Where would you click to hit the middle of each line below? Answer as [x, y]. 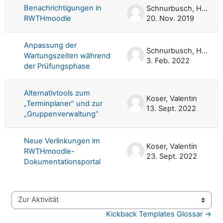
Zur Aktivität [31, 204]
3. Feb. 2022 [168, 60]
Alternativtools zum [57, 93]
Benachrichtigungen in [63, 8]
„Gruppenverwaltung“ [61, 114]
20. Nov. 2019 [170, 18]
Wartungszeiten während [67, 56]
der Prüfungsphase [57, 66]
